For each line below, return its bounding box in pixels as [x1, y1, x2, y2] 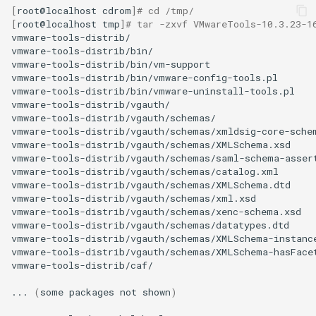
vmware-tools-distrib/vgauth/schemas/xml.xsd [11, 191, 256, 205]
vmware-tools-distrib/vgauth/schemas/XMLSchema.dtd [11, 178, 291, 191]
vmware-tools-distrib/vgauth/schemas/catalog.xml [11, 164, 279, 178]
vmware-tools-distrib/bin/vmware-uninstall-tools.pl [11, 84, 295, 97]
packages [69, 285, 114, 298]
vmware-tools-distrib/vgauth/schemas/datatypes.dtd [11, 218, 289, 231]
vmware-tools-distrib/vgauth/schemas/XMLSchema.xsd [11, 138, 291, 151]
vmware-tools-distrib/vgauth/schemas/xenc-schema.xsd [11, 205, 301, 218]
